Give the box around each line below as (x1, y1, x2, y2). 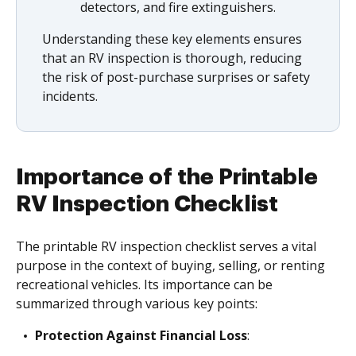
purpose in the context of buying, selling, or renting (16, 257, 325, 274)
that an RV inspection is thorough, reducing (42, 49, 302, 67)
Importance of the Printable (16, 166, 318, 188)
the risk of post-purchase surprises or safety (42, 68, 310, 86)
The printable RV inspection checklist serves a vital (16, 238, 316, 255)
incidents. (42, 87, 98, 105)
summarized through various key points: (16, 295, 257, 312)
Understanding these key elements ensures (42, 30, 302, 48)
